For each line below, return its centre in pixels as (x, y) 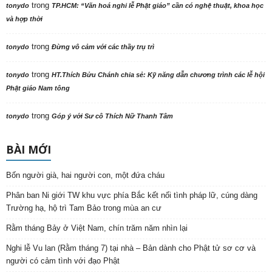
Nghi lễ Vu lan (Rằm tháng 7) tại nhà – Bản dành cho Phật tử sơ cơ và (131, 248)
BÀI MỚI (29, 150)
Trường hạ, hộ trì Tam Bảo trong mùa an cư (84, 208)
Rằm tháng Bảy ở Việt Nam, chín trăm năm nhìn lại (97, 228)
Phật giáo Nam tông (38, 88)
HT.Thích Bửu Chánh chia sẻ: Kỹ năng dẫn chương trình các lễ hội (158, 75)
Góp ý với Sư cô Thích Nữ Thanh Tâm (112, 116)
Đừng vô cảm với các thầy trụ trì (103, 47)
